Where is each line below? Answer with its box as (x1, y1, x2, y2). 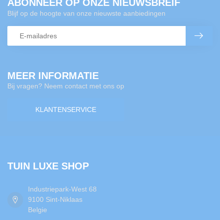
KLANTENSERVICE (35, 106, 96, 114)
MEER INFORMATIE (7, 70, 99, 81)
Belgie (28, 206, 47, 214)
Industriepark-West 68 (28, 185, 97, 193)
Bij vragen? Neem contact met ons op (7, 82, 124, 90)
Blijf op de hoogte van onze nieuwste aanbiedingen (7, 9, 165, 17)
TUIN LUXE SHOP (7, 161, 89, 172)
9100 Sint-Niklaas (28, 195, 82, 204)
